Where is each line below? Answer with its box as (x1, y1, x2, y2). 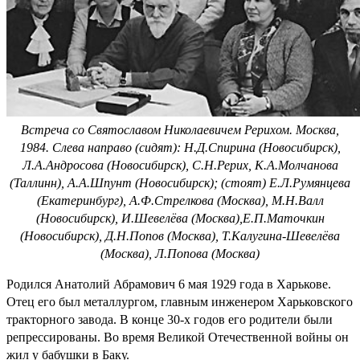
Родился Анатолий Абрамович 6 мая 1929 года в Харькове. (6, 276, 331, 291)
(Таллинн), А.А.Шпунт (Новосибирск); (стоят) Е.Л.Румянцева (10, 175, 350, 190)
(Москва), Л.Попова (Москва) (100, 246, 260, 260)
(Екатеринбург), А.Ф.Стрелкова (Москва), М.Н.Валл (36, 193, 324, 207)
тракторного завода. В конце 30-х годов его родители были (6, 312, 333, 326)
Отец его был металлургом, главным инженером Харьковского (6, 294, 353, 309)
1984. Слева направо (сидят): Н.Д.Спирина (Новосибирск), (19, 140, 341, 154)
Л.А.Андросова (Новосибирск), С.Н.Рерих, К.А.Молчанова (22, 157, 338, 172)
